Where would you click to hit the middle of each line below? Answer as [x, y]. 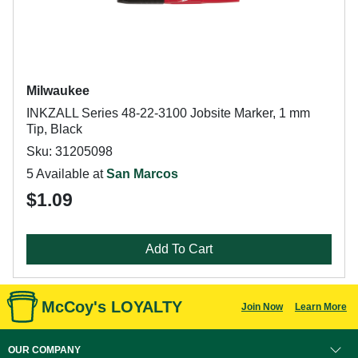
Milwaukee [58, 91]
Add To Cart [179, 249]
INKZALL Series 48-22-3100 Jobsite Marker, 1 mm [168, 113]
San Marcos [142, 174]
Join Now [262, 307]
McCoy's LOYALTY [112, 307]
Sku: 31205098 [70, 151]
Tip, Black [54, 129]
